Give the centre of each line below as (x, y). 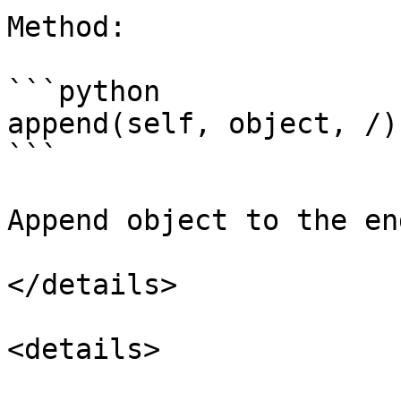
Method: (67, 27)
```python (84, 91)
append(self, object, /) (203, 124)
